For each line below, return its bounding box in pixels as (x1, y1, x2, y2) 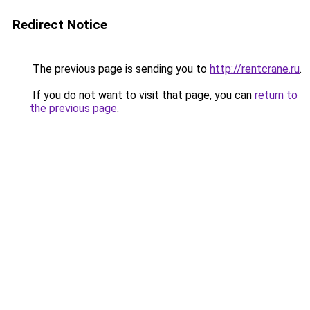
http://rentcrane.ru (210, 62, 300, 75)
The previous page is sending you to (30, 62, 210, 75)
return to (255, 89, 298, 102)
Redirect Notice (12, 17, 107, 33)
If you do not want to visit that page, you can (30, 89, 255, 102)
